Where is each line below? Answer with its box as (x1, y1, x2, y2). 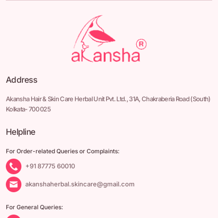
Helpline (6, 127, 36, 137)
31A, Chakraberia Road (128, 94, 190, 103)
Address (6, 74, 37, 85)
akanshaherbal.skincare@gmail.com (25, 180, 135, 188)
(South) (189, 94, 211, 103)
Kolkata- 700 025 (6, 105, 51, 113)
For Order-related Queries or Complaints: (6, 147, 120, 155)
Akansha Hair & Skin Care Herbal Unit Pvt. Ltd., (6, 94, 128, 103)
